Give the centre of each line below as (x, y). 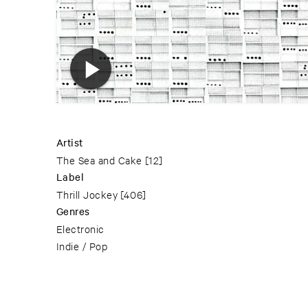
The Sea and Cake (99, 160)
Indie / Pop (82, 246)
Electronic (80, 229)
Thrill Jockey (87, 195)
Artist (70, 143)
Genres (73, 211)
